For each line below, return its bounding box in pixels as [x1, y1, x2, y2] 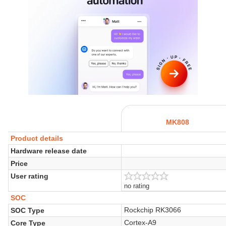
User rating [10, 172, 48, 180]
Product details [10, 134, 63, 142]
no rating [124, 182, 150, 190]
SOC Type [10, 206, 44, 214]
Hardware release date [10, 146, 87, 155]
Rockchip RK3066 [124, 205, 182, 214]
